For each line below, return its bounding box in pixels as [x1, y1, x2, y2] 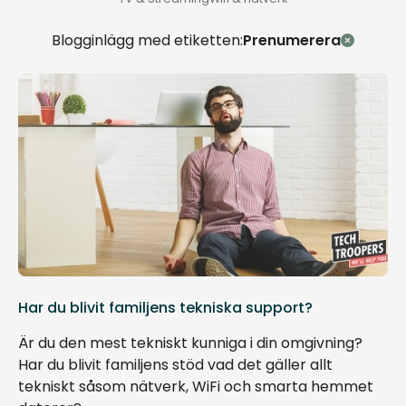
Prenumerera [243, 30, 342, 51]
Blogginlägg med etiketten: [52, 30, 244, 51]
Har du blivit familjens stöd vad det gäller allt [18, 354, 333, 375]
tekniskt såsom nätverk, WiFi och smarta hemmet [18, 376, 373, 397]
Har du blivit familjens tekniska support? [18, 297, 313, 318]
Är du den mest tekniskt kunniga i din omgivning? [18, 333, 362, 353]
